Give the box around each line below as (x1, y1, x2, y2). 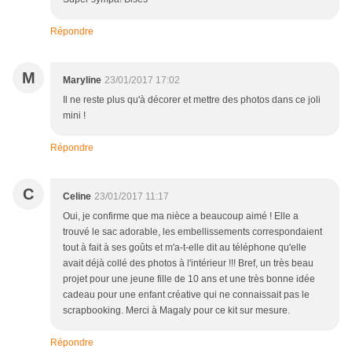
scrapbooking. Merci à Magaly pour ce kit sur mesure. (63, 305, 290, 317)
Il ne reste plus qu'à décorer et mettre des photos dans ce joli (63, 94, 321, 106)
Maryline (63, 75, 101, 86)
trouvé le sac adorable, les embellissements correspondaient (63, 226, 322, 238)
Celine (63, 191, 91, 203)
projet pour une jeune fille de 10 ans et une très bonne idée (63, 273, 315, 285)
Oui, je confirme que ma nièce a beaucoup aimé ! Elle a (63, 211, 299, 222)
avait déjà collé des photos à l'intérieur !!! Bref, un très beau (63, 258, 313, 269)
